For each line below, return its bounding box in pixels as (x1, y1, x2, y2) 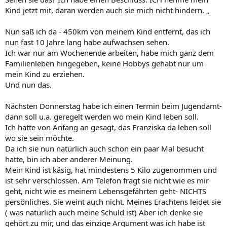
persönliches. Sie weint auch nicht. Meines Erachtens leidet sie (5, 196, 221, 207)
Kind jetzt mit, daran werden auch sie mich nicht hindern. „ (5, 5, 209, 15)
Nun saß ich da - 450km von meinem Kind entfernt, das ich (5, 26, 210, 36)
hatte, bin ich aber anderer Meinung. (5, 154, 133, 164)
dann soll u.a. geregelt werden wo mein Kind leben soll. (5, 111, 199, 122)
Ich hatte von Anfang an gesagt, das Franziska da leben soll (5, 122, 211, 132)
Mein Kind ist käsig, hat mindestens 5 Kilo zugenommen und (5, 164, 217, 175)
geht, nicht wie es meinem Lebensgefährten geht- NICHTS (5, 185, 206, 196)
